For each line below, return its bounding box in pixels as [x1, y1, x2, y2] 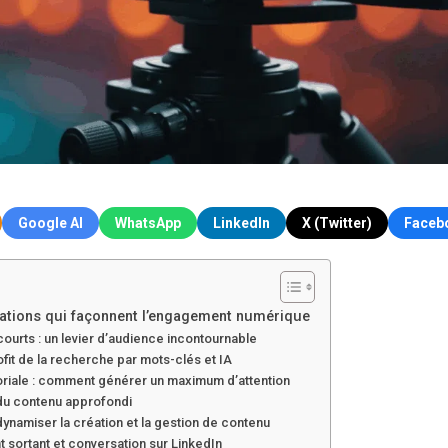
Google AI [18, 214, 83, 231]
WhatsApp [115, 214, 181, 231]
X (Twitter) [302, 214, 372, 231]
